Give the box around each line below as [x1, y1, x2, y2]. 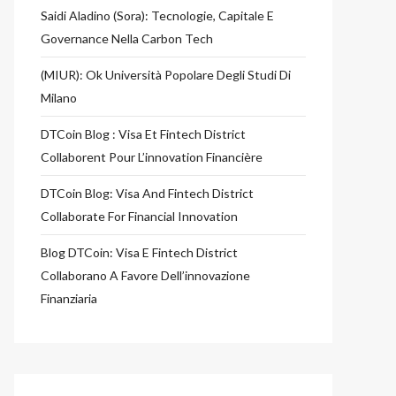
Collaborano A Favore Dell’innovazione [41, 268, 250, 283]
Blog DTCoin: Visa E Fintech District [41, 245, 238, 260]
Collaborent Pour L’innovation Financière [41, 149, 263, 164]
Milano [41, 90, 77, 105]
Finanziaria [41, 291, 97, 306]
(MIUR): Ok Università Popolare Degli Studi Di [41, 67, 291, 82]
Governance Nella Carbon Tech [41, 31, 213, 46]
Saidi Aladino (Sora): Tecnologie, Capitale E [41, 8, 274, 23]
